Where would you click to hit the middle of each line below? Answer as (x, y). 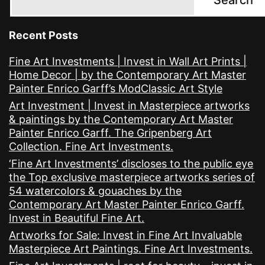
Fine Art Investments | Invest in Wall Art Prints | (128, 62)
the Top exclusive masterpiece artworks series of (132, 177)
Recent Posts (43, 35)
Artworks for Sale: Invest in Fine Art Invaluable (125, 235)
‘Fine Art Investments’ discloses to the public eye (131, 164)
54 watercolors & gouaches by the (95, 191)
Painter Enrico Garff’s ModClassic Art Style (116, 89)
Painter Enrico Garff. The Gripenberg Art (110, 133)
